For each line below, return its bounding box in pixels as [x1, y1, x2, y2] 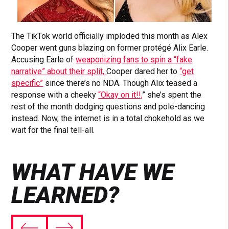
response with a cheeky [11, 90, 99, 100]
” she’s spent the [142, 90, 202, 100]
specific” [11, 78, 43, 88]
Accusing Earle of [11, 55, 76, 65]
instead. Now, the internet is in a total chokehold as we [11, 113, 205, 124]
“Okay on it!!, [98, 90, 143, 100]
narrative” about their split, [11, 66, 107, 77]
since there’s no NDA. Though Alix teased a [43, 78, 198, 88]
